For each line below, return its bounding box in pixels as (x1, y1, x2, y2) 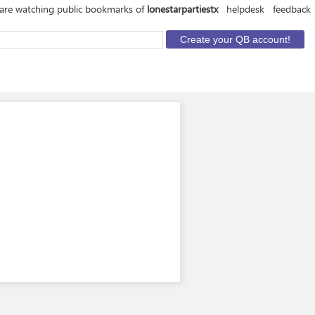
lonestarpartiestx (147, 2, 218, 15)
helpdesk (226, 2, 264, 15)
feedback (273, 2, 311, 15)
